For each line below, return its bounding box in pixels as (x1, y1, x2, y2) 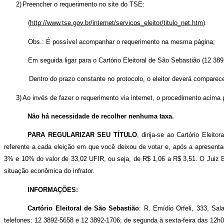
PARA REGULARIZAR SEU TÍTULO (27, 131, 137, 139)
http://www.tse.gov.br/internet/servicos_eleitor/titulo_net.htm (30, 19, 203, 27)
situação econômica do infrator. (4, 167, 94, 175)
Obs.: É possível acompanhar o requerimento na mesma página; (28, 37, 215, 45)
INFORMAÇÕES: (27, 185, 78, 193)
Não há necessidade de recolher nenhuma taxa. (27, 112, 174, 120)
